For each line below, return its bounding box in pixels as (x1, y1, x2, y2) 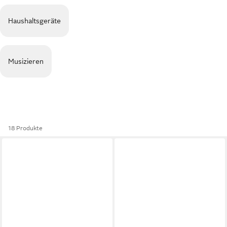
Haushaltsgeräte (8, 17, 61, 25)
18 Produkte (8, 125, 43, 132)
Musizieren (8, 57, 44, 65)
